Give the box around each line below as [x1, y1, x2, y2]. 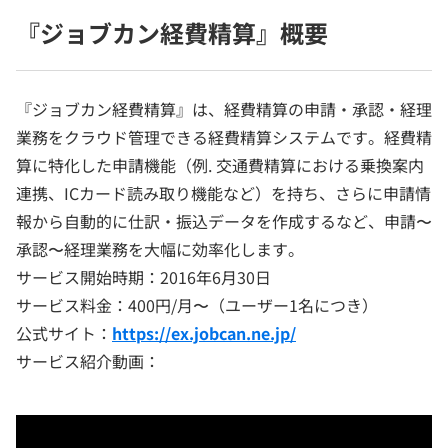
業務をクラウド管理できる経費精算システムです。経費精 [16, 125, 432, 150]
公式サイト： [16, 321, 112, 346]
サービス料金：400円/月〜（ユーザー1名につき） [16, 293, 378, 318]
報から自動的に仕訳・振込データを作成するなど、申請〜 [16, 209, 432, 234]
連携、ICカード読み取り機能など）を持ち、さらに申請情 [16, 181, 431, 206]
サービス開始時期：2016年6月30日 [16, 265, 271, 290]
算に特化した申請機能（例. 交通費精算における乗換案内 [16, 153, 424, 178]
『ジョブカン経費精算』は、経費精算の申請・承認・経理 [16, 97, 432, 122]
